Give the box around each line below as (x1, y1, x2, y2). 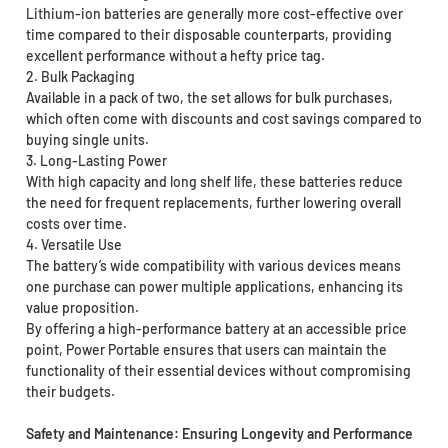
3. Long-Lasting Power (25, 152, 167, 170)
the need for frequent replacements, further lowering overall (25, 194, 401, 212)
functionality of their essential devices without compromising (25, 362, 411, 380)
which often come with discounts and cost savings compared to (25, 110, 422, 128)
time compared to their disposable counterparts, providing (25, 26, 392, 44)
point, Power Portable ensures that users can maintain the (25, 341, 387, 359)
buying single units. (25, 131, 149, 149)
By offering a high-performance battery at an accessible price (25, 320, 407, 338)
